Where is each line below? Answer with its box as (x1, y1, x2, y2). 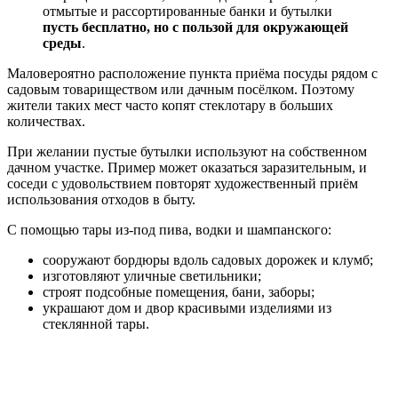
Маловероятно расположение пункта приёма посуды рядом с (7, 66, 378, 82)
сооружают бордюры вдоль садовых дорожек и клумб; (43, 252, 373, 268)
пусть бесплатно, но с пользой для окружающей (43, 20, 348, 36)
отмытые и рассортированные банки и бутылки (43, 4, 332, 20)
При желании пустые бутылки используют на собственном (7, 144, 367, 160)
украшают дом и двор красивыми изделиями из (43, 300, 331, 316)
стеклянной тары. (43, 316, 149, 332)
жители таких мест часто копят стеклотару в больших (7, 98, 333, 114)
